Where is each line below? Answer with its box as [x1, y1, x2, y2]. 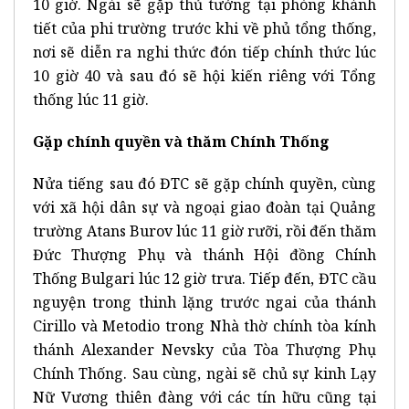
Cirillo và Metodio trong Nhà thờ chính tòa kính [33, 315, 376, 336]
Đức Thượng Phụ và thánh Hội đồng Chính [33, 244, 376, 265]
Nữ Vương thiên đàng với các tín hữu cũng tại [33, 386, 376, 407]
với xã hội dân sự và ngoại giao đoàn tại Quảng [33, 196, 376, 217]
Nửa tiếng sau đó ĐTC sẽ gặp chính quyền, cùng [33, 173, 376, 194]
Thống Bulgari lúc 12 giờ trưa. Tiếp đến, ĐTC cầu [33, 267, 376, 288]
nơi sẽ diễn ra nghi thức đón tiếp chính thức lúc [33, 41, 376, 62]
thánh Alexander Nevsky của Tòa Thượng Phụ [33, 339, 376, 360]
